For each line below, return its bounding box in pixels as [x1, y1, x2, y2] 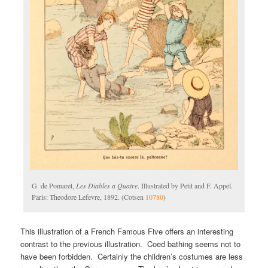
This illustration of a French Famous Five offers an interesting [20, 226, 234, 237]
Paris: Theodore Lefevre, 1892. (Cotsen [32, 192, 146, 202]
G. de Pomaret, [32, 181, 77, 191]
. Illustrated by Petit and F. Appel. [138, 181, 233, 191]
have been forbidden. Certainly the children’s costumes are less [20, 251, 243, 263]
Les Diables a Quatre [76, 181, 138, 191]
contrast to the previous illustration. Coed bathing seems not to [20, 238, 241, 250]
